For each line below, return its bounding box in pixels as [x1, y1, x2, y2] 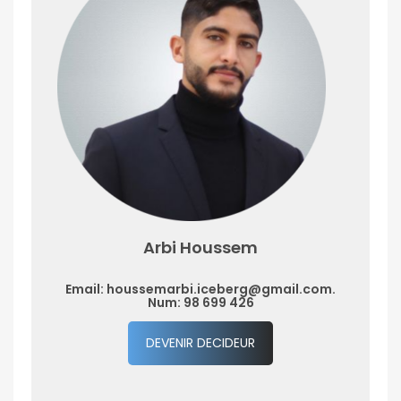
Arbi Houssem [143, 235, 258, 259]
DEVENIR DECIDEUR [146, 333, 255, 352]
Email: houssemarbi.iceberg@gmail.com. [65, 279, 336, 298]
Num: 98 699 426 [147, 293, 254, 311]
